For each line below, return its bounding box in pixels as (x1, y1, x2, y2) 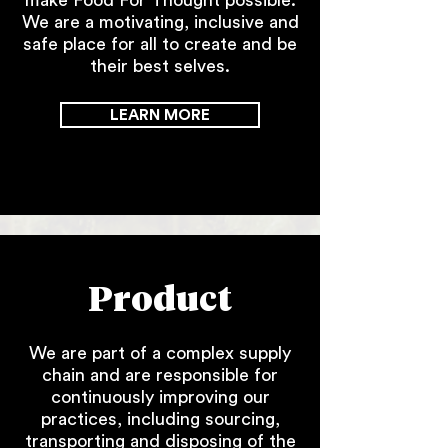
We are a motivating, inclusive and (21, 13, 299, 31)
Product (88, 284, 232, 319)
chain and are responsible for (42, 366, 278, 384)
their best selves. (90, 57, 230, 75)
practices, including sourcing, (40, 410, 280, 428)
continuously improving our (50, 388, 270, 406)
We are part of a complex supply (29, 344, 291, 362)
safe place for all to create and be (23, 35, 297, 53)
